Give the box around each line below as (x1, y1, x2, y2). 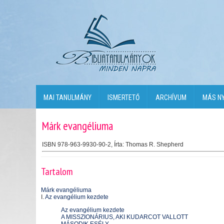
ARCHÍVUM (155, 93, 186, 101)
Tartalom (41, 165, 73, 178)
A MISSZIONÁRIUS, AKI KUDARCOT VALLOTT (61, 213, 188, 220)
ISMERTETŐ (107, 93, 139, 101)
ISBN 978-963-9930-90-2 (42, 140, 111, 148)
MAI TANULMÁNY (43, 93, 91, 101)
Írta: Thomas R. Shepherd (114, 140, 183, 148)
